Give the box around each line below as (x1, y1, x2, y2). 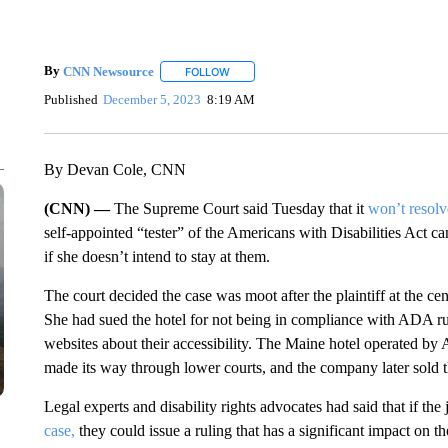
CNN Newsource (62, 63, 154, 79)
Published (43, 91, 98, 107)
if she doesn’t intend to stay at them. (43, 248, 270, 265)
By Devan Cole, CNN (43, 161, 186, 178)
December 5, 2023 (103, 91, 202, 107)
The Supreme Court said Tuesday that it (113, 200, 364, 217)
